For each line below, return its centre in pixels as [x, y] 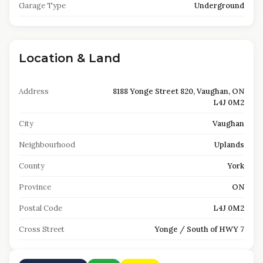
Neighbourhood [47, 145]
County [32, 166]
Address [34, 91]
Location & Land [70, 58]
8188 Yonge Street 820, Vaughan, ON [178, 91]
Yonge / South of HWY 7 [199, 229]
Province [35, 187]
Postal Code [41, 208]
